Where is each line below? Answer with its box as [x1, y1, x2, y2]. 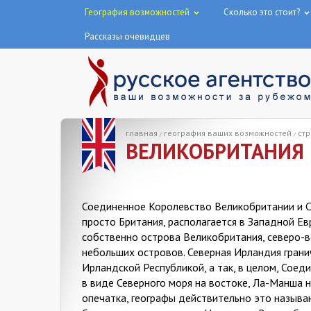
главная [126, 128, 158, 138]
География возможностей [85, 6, 190, 18]
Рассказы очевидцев [85, 31, 170, 42]
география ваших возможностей [164, 128, 292, 138]
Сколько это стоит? [224, 6, 300, 18]
